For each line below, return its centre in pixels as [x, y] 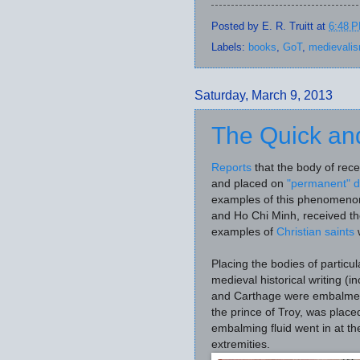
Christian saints [314, 232]
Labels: [230, 47]
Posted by [237, 26]
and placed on [249, 184]
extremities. [242, 345]
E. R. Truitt [288, 26]
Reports [231, 168]
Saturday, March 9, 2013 [264, 96]
